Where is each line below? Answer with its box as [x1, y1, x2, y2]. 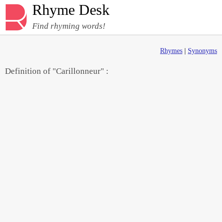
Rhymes [160, 47, 182, 55]
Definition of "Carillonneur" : [5, 66, 109, 76]
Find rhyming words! [32, 21, 106, 31]
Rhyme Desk [32, 1, 110, 18]
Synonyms [188, 47, 217, 55]
